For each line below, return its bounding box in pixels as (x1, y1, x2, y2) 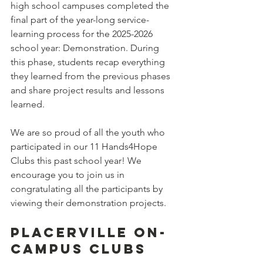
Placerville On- (11, 224, 167, 241)
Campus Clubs (11, 241, 146, 258)
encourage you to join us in (11, 169, 127, 181)
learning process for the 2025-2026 (11, 28, 155, 40)
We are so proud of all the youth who (11, 127, 167, 139)
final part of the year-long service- (11, 14, 149, 26)
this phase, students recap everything (11, 56, 167, 68)
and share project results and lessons (11, 85, 167, 96)
